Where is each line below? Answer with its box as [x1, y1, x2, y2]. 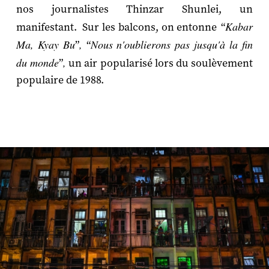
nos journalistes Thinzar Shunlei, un [16, 2, 253, 16]
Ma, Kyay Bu [16, 37, 75, 52]
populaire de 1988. [16, 73, 109, 87]
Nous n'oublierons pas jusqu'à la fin [90, 37, 253, 52]
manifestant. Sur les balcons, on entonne [16, 20, 217, 34]
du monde [16, 55, 59, 70]
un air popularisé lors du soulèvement [66, 56, 253, 70]
